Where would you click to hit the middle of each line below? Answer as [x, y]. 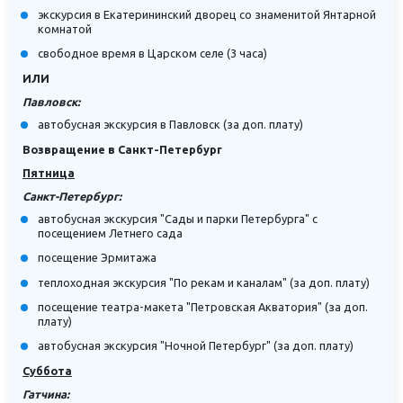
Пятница [49, 173]
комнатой [65, 28]
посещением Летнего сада [111, 233]
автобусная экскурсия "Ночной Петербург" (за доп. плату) [196, 345]
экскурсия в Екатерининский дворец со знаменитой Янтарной [207, 14]
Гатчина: [46, 394]
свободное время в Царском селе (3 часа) [153, 53]
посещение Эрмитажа [98, 258]
